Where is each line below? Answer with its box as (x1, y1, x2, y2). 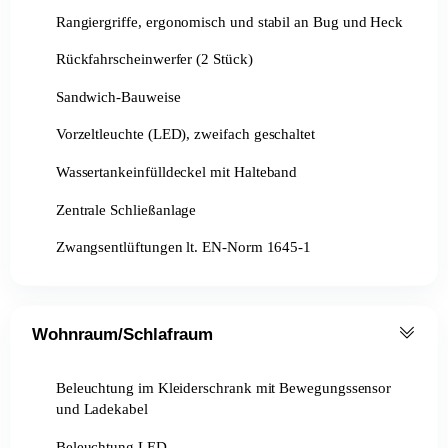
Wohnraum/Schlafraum (32, 323, 214, 344)
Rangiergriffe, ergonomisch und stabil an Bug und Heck (55, 12, 404, 30)
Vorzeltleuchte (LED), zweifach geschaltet (55, 125, 316, 143)
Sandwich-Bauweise (55, 87, 181, 105)
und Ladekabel (55, 400, 148, 418)
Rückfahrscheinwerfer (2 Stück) (55, 50, 253, 68)
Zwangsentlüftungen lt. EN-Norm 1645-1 (55, 238, 312, 255)
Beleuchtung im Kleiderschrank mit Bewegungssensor (55, 378, 392, 396)
